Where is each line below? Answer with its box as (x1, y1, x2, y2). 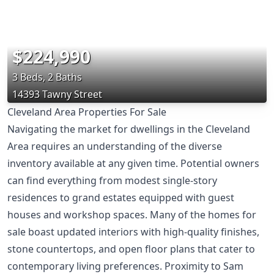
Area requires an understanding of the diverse (7, 139, 222, 154)
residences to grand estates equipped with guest (7, 191, 234, 205)
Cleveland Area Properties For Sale (7, 105, 166, 119)
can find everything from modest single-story (7, 174, 217, 188)
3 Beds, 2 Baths (12, 70, 82, 84)
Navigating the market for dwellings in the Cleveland (7, 122, 250, 136)
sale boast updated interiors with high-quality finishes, (7, 225, 259, 239)
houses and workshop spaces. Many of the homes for (7, 208, 256, 222)
